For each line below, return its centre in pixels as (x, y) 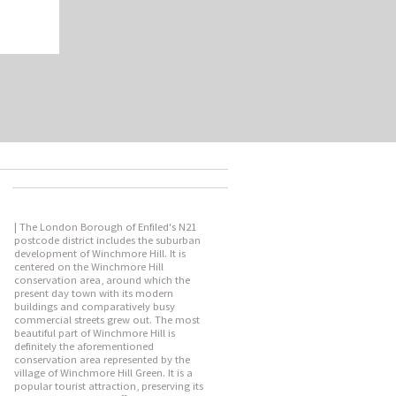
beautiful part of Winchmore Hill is (95, 333)
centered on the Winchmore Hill (89, 267)
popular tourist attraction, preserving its (109, 386)
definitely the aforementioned (84, 346)
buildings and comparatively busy (95, 306)
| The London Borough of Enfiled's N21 (105, 227)
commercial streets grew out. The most (107, 320)
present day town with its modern (94, 293)
